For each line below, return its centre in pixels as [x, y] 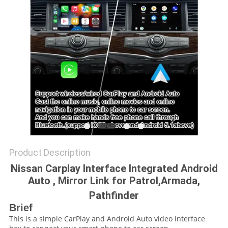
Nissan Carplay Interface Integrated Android [114, 169]
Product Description [50, 153]
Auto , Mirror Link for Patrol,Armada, [114, 181]
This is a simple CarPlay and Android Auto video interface [107, 219]
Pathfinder [114, 196]
